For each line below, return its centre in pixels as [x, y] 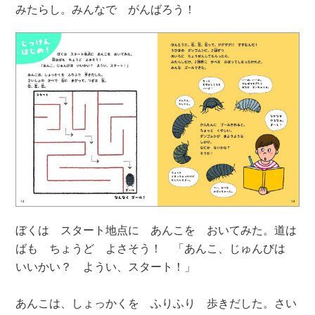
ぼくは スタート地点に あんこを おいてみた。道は [156, 229]
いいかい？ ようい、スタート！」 [106, 266]
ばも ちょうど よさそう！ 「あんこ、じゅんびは [156, 247]
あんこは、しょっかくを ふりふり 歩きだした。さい [156, 302]
